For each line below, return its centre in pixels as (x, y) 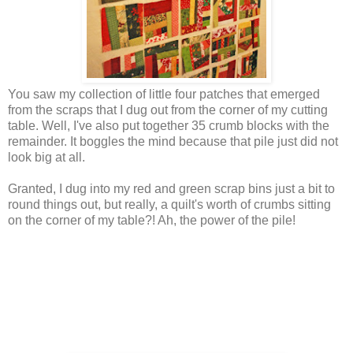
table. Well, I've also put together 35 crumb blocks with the (169, 125)
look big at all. (46, 157)
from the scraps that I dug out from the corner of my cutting (168, 110)
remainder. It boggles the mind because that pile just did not (173, 141)
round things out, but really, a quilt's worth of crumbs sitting (169, 204)
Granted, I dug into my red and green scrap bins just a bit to (171, 188)
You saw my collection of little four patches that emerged (164, 94)
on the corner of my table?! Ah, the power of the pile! (152, 220)
